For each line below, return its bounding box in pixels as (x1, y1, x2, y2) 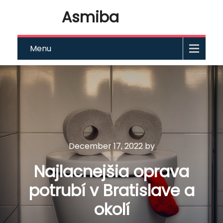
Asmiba (62, 7, 119, 28)
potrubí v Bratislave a (28, 179, 195, 202)
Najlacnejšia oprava (34, 160, 189, 183)
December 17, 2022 (68, 140, 143, 152)
